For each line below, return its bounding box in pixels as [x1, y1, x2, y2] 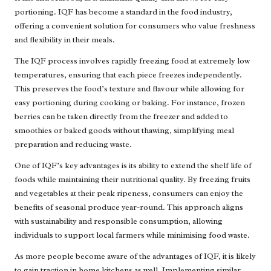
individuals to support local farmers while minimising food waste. [15, 230, 250, 241]
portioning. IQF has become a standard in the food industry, [15, 7, 232, 18]
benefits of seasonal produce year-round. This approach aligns [15, 202, 243, 213]
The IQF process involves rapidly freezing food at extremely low [15, 56, 250, 67]
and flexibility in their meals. [15, 34, 115, 45]
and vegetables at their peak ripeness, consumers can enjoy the [15, 188, 243, 199]
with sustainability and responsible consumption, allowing [15, 216, 223, 227]
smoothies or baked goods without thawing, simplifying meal [15, 125, 234, 136]
